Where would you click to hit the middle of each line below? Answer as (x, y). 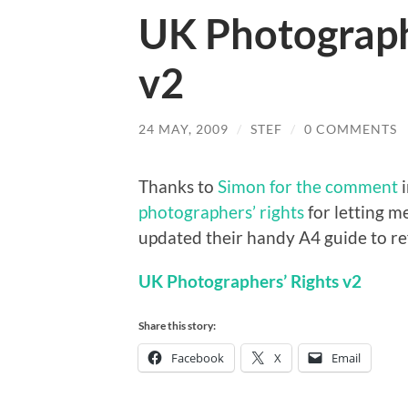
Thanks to (178, 186)
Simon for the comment (308, 186)
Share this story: (177, 325)
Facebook (198, 357)
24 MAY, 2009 (184, 129)
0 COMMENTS (351, 129)
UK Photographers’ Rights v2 (250, 280)
